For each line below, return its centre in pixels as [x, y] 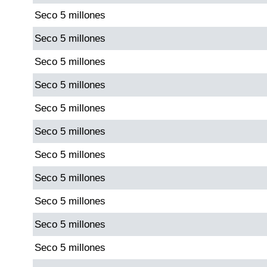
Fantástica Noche [112, 171]
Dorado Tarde [102, 64]
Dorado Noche [104, 100]
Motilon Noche [103, 243]
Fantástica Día [104, 135]
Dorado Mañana [108, 28]
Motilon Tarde [101, 207]
